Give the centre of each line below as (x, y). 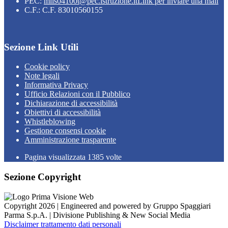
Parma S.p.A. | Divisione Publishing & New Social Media (97, 215)
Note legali (42, 76)
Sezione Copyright (42, 177)
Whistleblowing (50, 122)
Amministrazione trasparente (70, 140)
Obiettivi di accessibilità (63, 112)
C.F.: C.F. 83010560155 (64, 10)
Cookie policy (47, 67)
